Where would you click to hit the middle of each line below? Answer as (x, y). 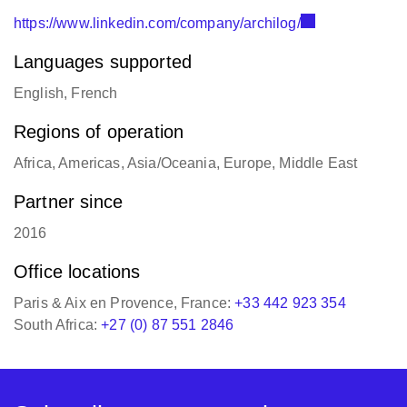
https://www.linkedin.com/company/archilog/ (157, 24)
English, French (66, 94)
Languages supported (103, 63)
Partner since (69, 203)
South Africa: (58, 326)
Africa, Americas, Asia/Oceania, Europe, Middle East (186, 164)
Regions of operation (99, 133)
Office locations (77, 273)
